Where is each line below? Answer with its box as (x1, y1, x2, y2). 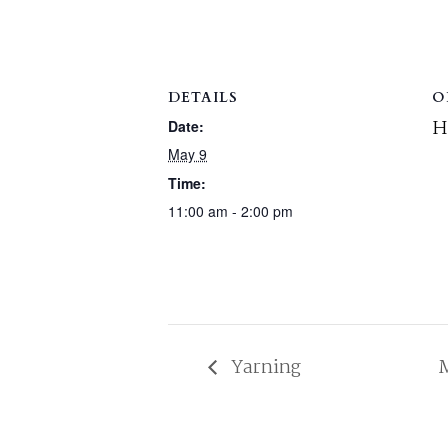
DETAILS (168, 88, 238, 107)
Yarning (227, 353, 301, 384)
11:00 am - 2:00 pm (168, 201, 293, 221)
